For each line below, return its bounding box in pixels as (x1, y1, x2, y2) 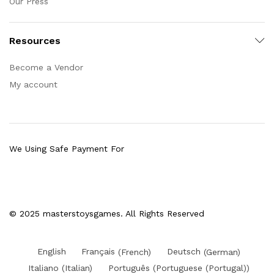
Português (108, 262, 150, 273)
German (206, 246, 237, 257)
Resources (9, 34, 61, 46)
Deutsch (166, 246, 201, 257)
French (121, 246, 149, 257)
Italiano (28, 262, 59, 273)
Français (81, 246, 116, 257)
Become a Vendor (9, 62, 83, 72)
